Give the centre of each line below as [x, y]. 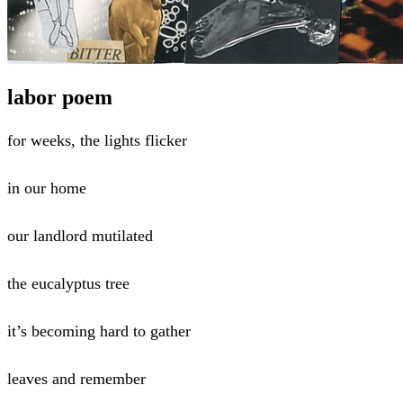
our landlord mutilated [80, 235]
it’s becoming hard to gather [101, 331]
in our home [47, 188]
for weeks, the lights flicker [97, 140]
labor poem [60, 97]
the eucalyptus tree [68, 283]
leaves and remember [76, 378]
